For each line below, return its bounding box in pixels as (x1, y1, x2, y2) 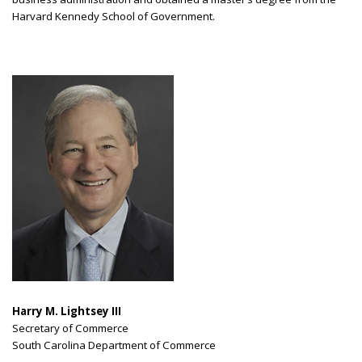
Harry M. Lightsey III (12, 303, 121, 318)
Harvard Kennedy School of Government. (12, 8, 215, 23)
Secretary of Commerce (12, 320, 128, 335)
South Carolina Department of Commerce (12, 337, 216, 352)
